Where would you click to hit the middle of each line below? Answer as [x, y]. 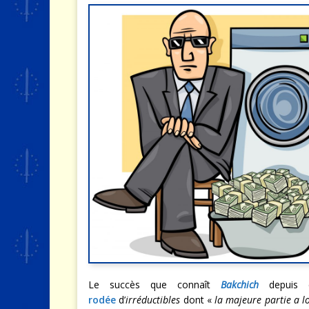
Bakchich [240, 284]
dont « [198, 299]
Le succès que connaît [155, 284]
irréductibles [153, 299]
